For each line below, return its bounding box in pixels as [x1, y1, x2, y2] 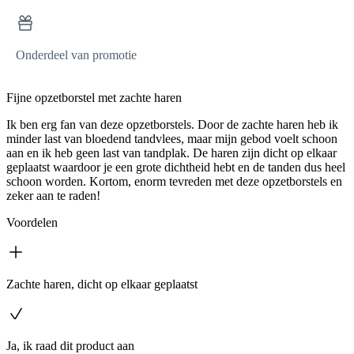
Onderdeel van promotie [16, 48, 137, 62]
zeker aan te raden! [6, 189, 100, 203]
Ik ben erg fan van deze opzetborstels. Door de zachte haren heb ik [6, 118, 338, 132]
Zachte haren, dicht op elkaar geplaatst [6, 277, 198, 292]
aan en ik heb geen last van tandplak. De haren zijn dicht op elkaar [6, 146, 337, 160]
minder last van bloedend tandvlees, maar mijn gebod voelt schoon [6, 132, 337, 146]
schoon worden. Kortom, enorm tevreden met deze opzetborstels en [6, 175, 342, 189]
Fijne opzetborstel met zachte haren [6, 91, 182, 105]
